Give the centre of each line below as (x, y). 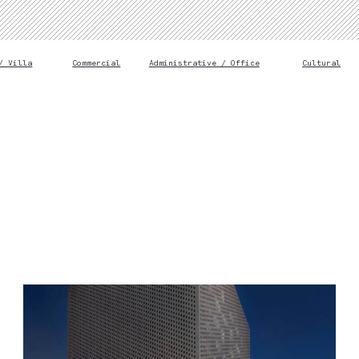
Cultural (322, 63)
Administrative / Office (204, 63)
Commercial (97, 63)
